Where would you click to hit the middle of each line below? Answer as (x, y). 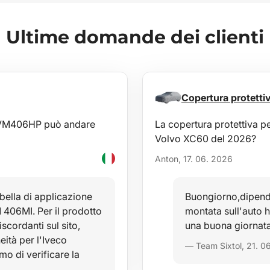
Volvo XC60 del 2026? (206, 139)
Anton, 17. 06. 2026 (194, 159)
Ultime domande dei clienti (135, 37)
